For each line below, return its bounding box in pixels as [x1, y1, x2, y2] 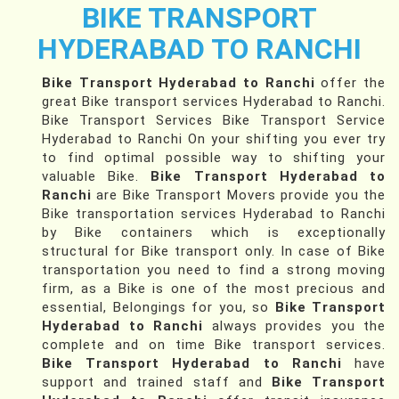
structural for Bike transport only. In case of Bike [42, 243, 386, 259]
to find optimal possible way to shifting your [42, 150, 386, 166]
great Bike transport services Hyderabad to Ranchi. [42, 94, 386, 110]
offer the [314, 75, 387, 91]
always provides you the [203, 318, 386, 334]
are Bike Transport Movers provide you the [92, 187, 386, 203]
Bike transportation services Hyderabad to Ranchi [42, 206, 386, 222]
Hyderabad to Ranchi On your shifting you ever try [42, 131, 386, 147]
